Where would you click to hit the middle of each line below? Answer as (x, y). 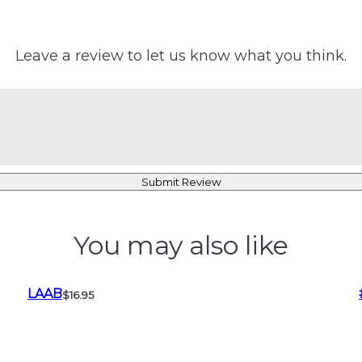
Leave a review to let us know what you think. (181, 56)
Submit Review (181, 182)
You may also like (181, 245)
